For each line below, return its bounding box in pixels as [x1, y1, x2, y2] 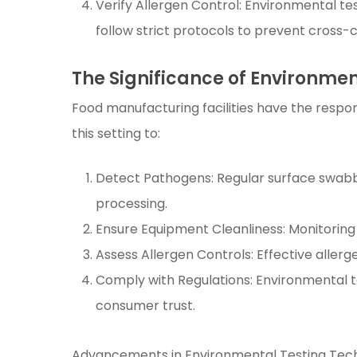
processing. [96, 194, 168, 213]
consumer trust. [96, 296, 196, 315]
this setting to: [72, 124, 161, 143]
